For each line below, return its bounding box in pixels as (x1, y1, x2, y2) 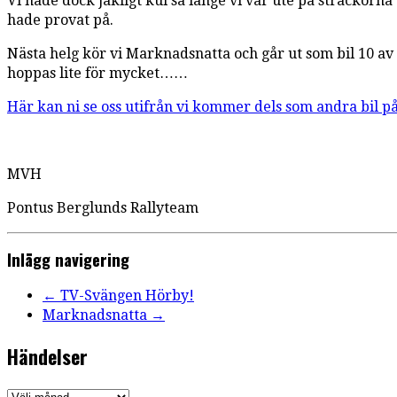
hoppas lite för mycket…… (7, 64, 188, 82)
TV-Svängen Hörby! (57, 287, 194, 305)
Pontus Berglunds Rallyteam (7, 198, 198, 216)
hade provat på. (7, 11, 113, 28)
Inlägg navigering (7, 247, 129, 272)
